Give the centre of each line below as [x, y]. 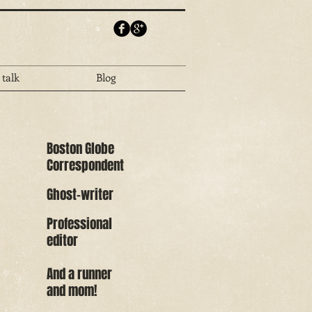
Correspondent [85, 165]
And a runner [79, 274]
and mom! [72, 290]
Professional [79, 224]
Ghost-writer [80, 194]
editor [62, 240]
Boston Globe [80, 148]
